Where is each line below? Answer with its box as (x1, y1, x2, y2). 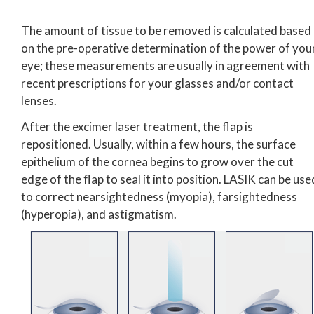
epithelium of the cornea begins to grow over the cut (21, 153, 294, 169)
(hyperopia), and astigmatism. (21, 206, 177, 221)
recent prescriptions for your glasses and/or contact (21, 75, 294, 90)
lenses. (21, 93, 57, 108)
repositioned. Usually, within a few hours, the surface (21, 136, 296, 151)
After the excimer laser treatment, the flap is (21, 118, 253, 134)
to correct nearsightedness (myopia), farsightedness (21, 189, 297, 204)
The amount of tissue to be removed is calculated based (21, 22, 311, 38)
